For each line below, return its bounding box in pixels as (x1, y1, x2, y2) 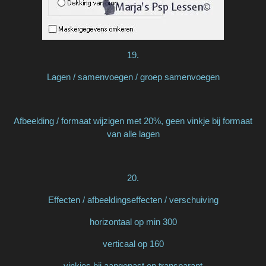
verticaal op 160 (102, 238, 164, 249)
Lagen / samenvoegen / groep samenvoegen (46, 71, 220, 82)
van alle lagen (106, 128, 160, 139)
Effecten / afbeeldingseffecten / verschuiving (47, 194, 218, 205)
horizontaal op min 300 (89, 216, 177, 227)
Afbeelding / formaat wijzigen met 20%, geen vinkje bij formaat (14, 115, 252, 126)
